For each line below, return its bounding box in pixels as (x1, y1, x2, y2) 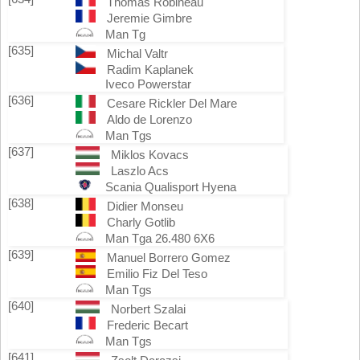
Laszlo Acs (111, 164, 169, 178)
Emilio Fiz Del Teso (106, 267, 207, 280)
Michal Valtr (106, 47, 168, 60)
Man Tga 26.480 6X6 (105, 231, 215, 245)
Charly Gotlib (106, 215, 175, 229)
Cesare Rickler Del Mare (106, 96, 237, 110)
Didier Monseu (106, 199, 183, 213)
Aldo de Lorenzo (106, 112, 192, 126)
